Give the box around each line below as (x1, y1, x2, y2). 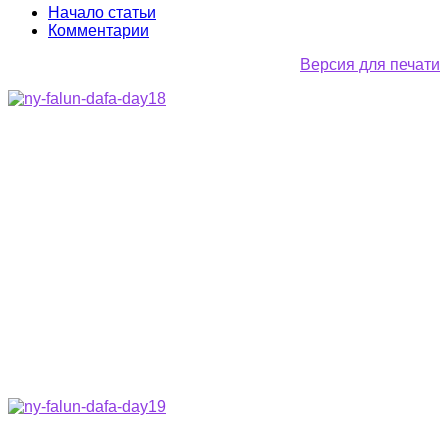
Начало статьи (48, 3, 156, 21)
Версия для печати (300, 55, 440, 73)
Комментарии (48, 21, 149, 39)
